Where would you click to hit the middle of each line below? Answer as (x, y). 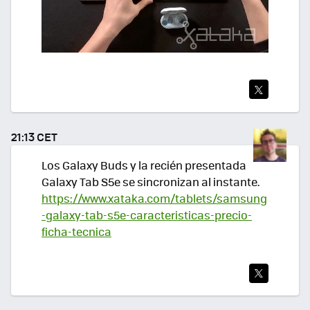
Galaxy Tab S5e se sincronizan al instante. (151, 181)
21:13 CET (34, 136)
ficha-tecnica (76, 231)
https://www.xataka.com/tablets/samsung (154, 198)
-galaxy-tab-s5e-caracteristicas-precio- (147, 215)
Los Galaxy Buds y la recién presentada (144, 165)
